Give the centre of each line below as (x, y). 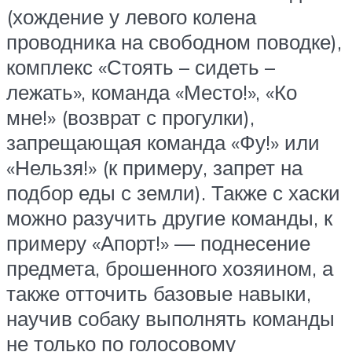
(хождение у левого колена (131, 17)
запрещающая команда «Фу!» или (163, 143)
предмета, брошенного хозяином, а (170, 268)
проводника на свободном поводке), (174, 42)
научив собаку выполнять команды (170, 319)
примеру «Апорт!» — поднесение (158, 243)
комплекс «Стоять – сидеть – (141, 67)
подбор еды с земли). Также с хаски (173, 193)
